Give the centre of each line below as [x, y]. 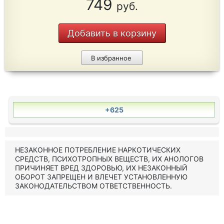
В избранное [111, 58]
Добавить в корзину [112, 33]
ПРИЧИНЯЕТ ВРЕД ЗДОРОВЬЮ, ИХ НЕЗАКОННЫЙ [101, 168]
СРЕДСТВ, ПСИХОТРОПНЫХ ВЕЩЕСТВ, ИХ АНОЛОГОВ [109, 159]
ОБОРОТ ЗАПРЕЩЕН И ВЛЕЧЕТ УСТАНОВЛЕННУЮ [101, 177]
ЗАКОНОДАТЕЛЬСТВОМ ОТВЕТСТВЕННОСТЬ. [93, 186]
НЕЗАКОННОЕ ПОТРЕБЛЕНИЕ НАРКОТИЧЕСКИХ [98, 150]
